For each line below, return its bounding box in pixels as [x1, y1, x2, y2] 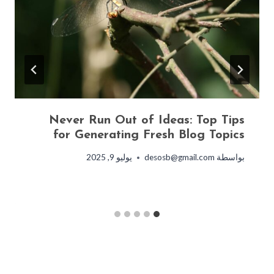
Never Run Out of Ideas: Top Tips [49, 114, 245, 127]
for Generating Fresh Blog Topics [53, 129, 245, 142]
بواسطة [217, 152, 245, 163]
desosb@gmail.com [144, 152, 215, 163]
